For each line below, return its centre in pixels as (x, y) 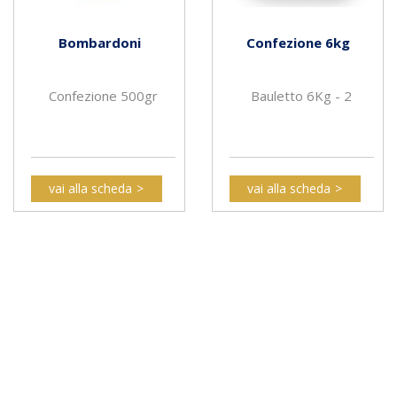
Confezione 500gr (103, 96)
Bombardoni (99, 43)
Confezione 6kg (298, 43)
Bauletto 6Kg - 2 (302, 96)
